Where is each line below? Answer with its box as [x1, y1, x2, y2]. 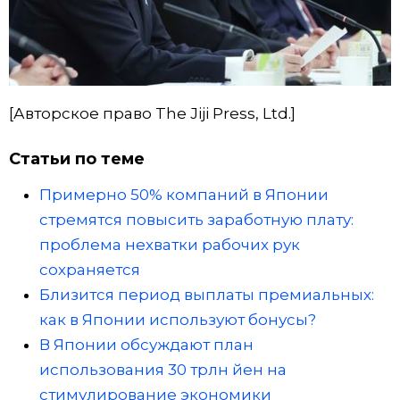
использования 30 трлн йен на [39, 361, 287, 379]
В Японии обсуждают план [39, 336, 254, 354]
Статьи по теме [9, 149, 145, 170]
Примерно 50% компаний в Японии [39, 186, 329, 204]
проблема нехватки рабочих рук [39, 236, 300, 254]
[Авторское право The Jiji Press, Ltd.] [9, 104, 296, 122]
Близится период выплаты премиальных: [39, 286, 374, 304]
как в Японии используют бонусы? [39, 311, 316, 329]
